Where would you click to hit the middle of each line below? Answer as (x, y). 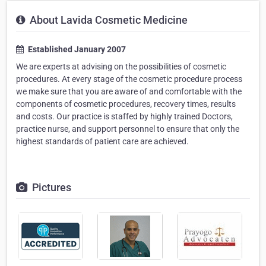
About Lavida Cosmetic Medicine (107, 20)
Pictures (50, 187)
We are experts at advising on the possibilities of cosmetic (121, 66)
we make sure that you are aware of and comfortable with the (129, 91)
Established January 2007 (76, 49)
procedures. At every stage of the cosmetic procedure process (129, 79)
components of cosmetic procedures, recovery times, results (126, 104)
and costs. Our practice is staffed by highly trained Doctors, (124, 116)
